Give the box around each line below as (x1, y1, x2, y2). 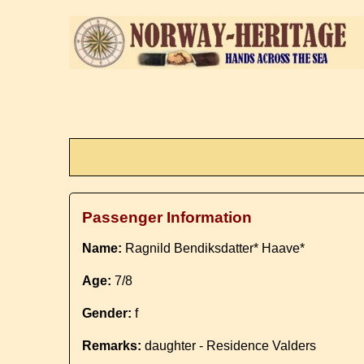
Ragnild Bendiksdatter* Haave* (122, 241, 305, 255)
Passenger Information (82, 209, 253, 226)
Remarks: (82, 339, 142, 353)
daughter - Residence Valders (141, 339, 317, 353)
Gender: (82, 306, 132, 320)
